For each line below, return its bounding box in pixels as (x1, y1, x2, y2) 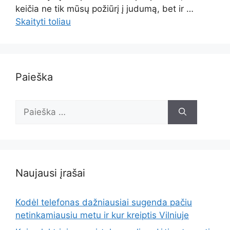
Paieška (15, 70, 53, 83)
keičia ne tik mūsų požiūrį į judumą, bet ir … (15, 3, 194, 14)
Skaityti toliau (15, 16, 71, 27)
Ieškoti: (15, 100, 44, 111)
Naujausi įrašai (15, 166, 85, 179)
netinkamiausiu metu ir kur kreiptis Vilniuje (15, 209, 189, 220)
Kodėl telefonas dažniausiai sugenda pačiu (15, 197, 192, 207)
